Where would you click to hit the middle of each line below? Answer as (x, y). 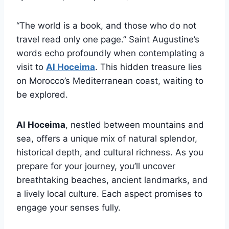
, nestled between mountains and (135, 125)
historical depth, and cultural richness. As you (110, 153)
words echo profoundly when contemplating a (110, 53)
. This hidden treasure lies (148, 67)
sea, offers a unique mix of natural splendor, (107, 139)
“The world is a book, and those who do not (106, 26)
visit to (31, 67)
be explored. (42, 95)
